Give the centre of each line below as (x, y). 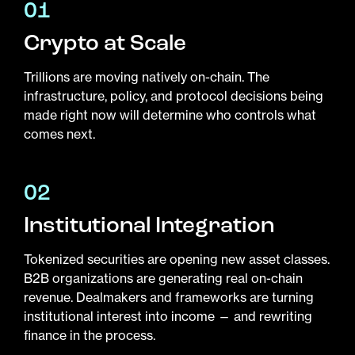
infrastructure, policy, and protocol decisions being (174, 95)
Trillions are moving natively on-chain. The (147, 76)
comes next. (59, 134)
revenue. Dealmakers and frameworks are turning (169, 297)
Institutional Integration (149, 225)
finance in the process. (90, 335)
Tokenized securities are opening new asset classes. (177, 259)
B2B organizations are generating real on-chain (163, 278)
